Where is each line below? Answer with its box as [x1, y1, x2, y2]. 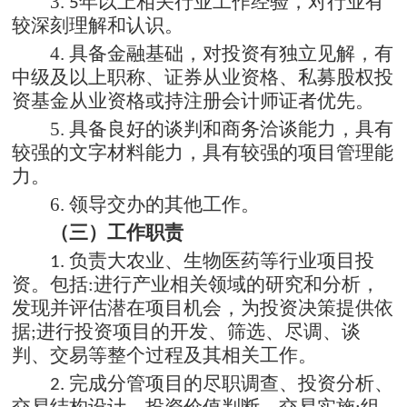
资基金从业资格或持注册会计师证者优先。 [12, 89, 375, 112]
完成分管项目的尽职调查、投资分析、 [69, 372, 394, 394]
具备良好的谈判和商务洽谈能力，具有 [69, 117, 394, 140]
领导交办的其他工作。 [69, 193, 261, 215]
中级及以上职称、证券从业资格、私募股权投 [12, 65, 394, 88]
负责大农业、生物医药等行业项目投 [69, 249, 375, 272]
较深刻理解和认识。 [12, 14, 184, 36]
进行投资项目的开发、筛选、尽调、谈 [36, 320, 362, 342]
